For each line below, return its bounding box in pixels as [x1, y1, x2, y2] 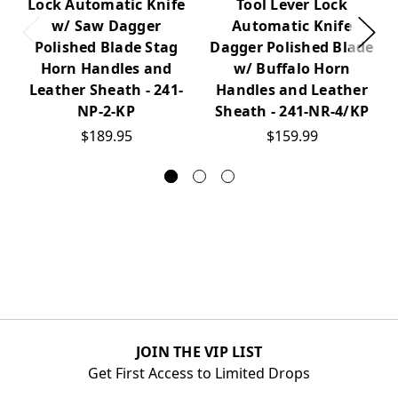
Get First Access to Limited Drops [88, 362, 310, 383]
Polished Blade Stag [34, 36, 179, 57]
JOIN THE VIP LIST [135, 341, 263, 362]
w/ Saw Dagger [51, 15, 162, 36]
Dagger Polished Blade [210, 36, 374, 57]
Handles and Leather [216, 79, 368, 99]
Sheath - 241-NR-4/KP [215, 100, 369, 121]
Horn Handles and [40, 58, 172, 78]
